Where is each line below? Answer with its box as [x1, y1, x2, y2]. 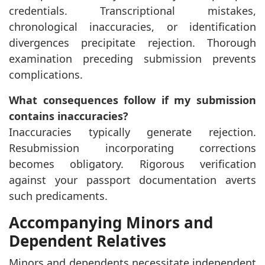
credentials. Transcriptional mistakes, [9, 3, 256, 18]
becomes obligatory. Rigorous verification [9, 156, 256, 171]
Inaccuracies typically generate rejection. [9, 124, 256, 139]
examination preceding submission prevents [9, 51, 256, 66]
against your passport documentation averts [9, 172, 256, 187]
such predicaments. [9, 188, 108, 203]
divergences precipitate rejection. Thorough [9, 35, 256, 50]
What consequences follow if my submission [9, 92, 256, 107]
